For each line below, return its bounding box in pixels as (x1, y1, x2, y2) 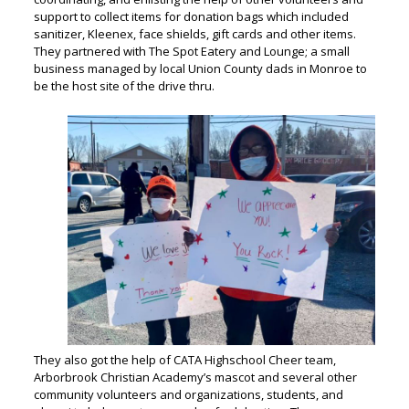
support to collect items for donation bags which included (33, 8, 349, 25)
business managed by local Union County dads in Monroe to (33, 60, 367, 77)
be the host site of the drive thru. (33, 78, 217, 94)
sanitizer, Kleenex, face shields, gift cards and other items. (33, 26, 356, 42)
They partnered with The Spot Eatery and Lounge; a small (33, 43, 350, 59)
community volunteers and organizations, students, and (33, 386, 343, 403)
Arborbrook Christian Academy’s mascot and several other (33, 369, 357, 385)
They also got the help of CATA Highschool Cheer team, (33, 351, 336, 368)
